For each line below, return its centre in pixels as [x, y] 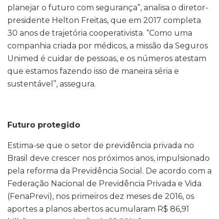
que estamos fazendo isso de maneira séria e [93, 71]
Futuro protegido [44, 125]
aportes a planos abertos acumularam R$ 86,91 [98, 209]
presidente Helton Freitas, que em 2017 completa [104, 21]
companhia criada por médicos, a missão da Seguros [108, 46]
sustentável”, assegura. [52, 84]
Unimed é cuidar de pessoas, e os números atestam [107, 59]
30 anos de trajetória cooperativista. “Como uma [100, 33]
